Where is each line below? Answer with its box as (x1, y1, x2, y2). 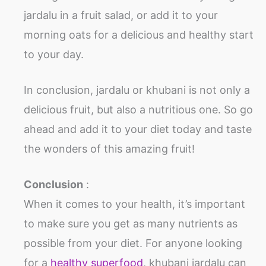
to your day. (24, 48, 84, 61)
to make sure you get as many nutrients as (24, 217, 237, 230)
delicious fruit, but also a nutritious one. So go (24, 103, 253, 116)
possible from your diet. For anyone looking (24, 237, 242, 250)
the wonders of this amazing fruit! (24, 142, 195, 156)
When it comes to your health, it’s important (24, 198, 245, 211)
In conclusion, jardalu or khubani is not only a (24, 84, 250, 97)
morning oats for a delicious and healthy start (24, 28, 254, 42)
